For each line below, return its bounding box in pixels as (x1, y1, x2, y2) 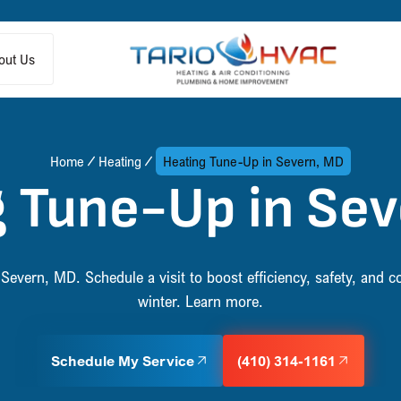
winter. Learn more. (138, 291, 263, 311)
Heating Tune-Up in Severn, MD (163, 152, 344, 170)
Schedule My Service (51, 352, 194, 370)
